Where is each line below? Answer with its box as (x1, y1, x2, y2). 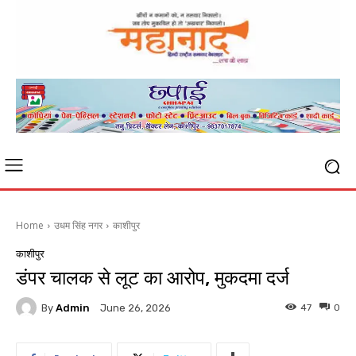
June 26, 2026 (100, 302, 171, 315)
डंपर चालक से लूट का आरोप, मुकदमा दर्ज (16, 267, 289, 290)
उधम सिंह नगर (54, 219, 103, 233)
